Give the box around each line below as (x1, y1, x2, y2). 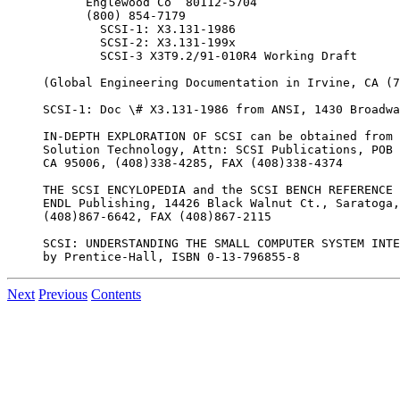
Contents (91, 286, 141, 302)
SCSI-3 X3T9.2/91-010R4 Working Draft (43, 48, 357, 62)
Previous (38, 286, 87, 302)
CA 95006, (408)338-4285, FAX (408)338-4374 (43, 155, 343, 170)
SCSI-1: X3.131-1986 (43, 21, 236, 36)
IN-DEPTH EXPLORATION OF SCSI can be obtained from (43, 129, 393, 143)
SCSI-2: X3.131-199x (43, 35, 236, 49)
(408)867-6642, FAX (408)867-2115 (43, 209, 271, 223)
